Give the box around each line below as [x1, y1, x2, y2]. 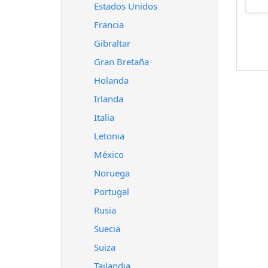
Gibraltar [94, 37, 130, 49]
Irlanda [94, 93, 123, 105]
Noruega [94, 167, 130, 179]
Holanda [94, 74, 129, 86]
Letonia [94, 130, 124, 142]
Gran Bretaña [94, 56, 149, 68]
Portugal [94, 185, 129, 197]
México [94, 148, 124, 160]
